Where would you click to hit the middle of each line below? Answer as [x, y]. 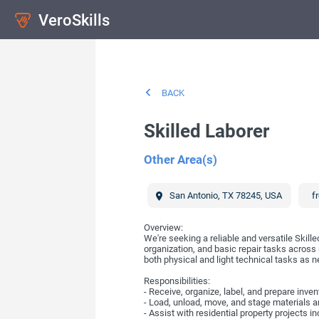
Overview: [163, 228]
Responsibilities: [177, 281]
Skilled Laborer [206, 131]
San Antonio [193, 196]
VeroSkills [74, 20]
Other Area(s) [180, 160]
